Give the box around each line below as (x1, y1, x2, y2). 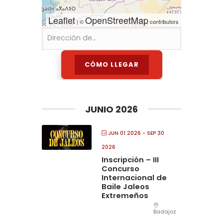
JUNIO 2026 (85, 103, 138, 115)
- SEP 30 (141, 129, 164, 137)
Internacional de (102, 172, 167, 183)
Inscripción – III (102, 154, 159, 165)
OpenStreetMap (85, 13, 148, 26)
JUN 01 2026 (108, 129, 141, 137)
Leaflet (48, 13, 75, 26)
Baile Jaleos (102, 181, 149, 192)
